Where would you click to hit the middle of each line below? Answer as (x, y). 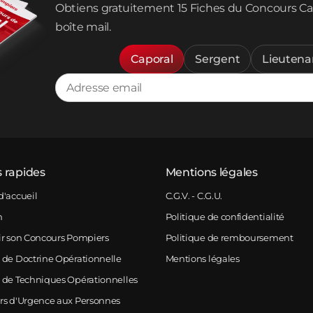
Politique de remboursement (229, 238)
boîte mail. (83, 27)
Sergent (218, 59)
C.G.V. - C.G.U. (194, 196)
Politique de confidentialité (225, 217)
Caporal (152, 59)
